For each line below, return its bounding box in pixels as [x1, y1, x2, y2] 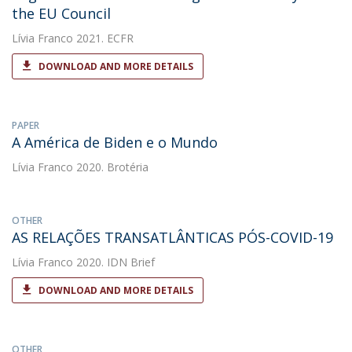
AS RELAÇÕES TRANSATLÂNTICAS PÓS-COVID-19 [12, 228, 333, 247]
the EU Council [12, 4, 111, 23]
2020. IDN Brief [73, 255, 155, 269]
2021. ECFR [73, 31, 134, 46]
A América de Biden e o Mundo [12, 133, 218, 152]
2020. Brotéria [73, 159, 148, 174]
